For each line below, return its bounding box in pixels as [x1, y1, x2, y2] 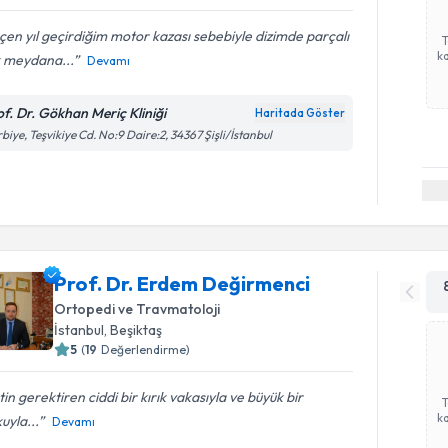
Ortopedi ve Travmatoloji [54, 299, 221, 318]
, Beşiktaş [104, 320, 163, 339]
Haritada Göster [255, 106, 346, 120]
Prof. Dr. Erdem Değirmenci [54, 270, 311, 296]
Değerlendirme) [101, 341, 191, 357]
